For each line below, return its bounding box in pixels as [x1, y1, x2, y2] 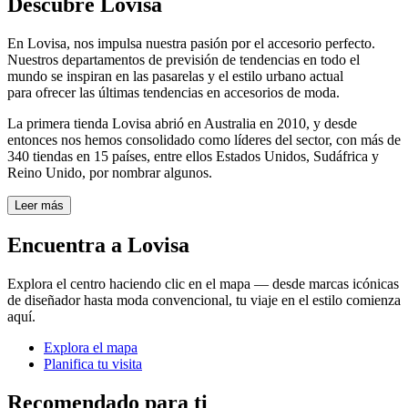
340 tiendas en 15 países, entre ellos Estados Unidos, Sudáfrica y [7, 148, 379, 165]
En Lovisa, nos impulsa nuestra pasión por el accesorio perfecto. [7, 36, 375, 52]
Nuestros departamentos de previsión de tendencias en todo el [7, 52, 360, 68]
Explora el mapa [44, 339, 138, 355]
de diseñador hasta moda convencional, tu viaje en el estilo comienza [7, 291, 401, 308]
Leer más [15, 199, 64, 213]
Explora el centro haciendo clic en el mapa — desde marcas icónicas [7, 275, 399, 291]
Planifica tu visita [44, 355, 142, 372]
